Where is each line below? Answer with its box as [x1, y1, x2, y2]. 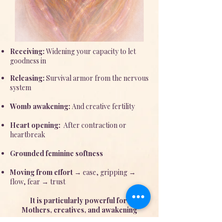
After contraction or [62, 120, 126, 130]
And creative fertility [72, 102, 135, 111]
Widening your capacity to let [45, 47, 136, 56]
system [10, 83, 31, 92]
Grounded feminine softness [10, 149, 103, 158]
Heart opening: [10, 120, 62, 130]
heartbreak [10, 130, 45, 139]
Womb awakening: [10, 102, 72, 111]
